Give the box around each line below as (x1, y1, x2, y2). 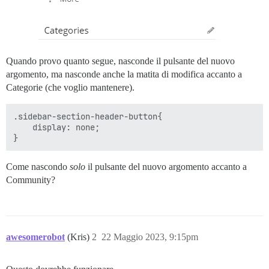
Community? (6, 175, 55, 186)
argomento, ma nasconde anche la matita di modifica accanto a (6, 69, 242, 80)
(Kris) (67, 232, 92, 243)
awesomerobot (6, 232, 65, 243)
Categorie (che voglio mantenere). (6, 82, 134, 93)
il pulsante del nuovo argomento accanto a (85, 162, 247, 172)
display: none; (13, 122, 100, 133)
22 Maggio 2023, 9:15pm (101, 232, 198, 243)
